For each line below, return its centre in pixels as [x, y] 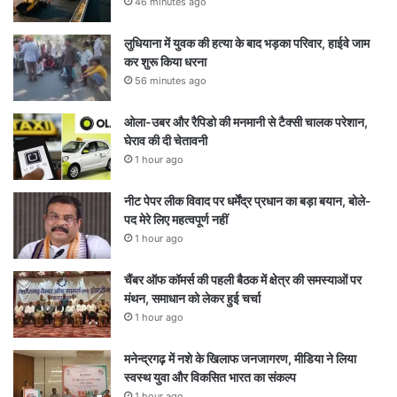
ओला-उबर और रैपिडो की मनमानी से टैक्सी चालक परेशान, [246, 122]
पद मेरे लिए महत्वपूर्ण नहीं [176, 220]
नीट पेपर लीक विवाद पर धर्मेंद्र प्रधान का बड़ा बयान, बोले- [248, 201]
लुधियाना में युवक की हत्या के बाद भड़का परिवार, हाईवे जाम [247, 43]
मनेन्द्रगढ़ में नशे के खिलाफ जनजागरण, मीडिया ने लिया [240, 359]
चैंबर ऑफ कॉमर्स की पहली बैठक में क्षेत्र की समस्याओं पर [243, 280]
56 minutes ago [171, 81]
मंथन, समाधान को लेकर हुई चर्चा [192, 299]
